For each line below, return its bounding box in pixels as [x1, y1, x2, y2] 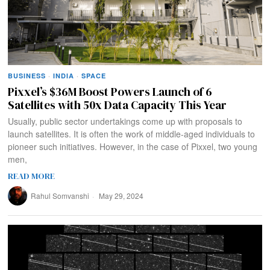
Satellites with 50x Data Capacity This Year [8, 97, 227, 113]
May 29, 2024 [97, 190, 144, 201]
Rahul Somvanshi [31, 190, 90, 201]
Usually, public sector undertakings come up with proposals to [8, 115, 243, 128]
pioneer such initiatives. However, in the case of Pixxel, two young [8, 140, 258, 153]
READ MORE [8, 170, 55, 183]
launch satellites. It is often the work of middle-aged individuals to [8, 128, 256, 140]
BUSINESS [8, 71, 46, 81]
